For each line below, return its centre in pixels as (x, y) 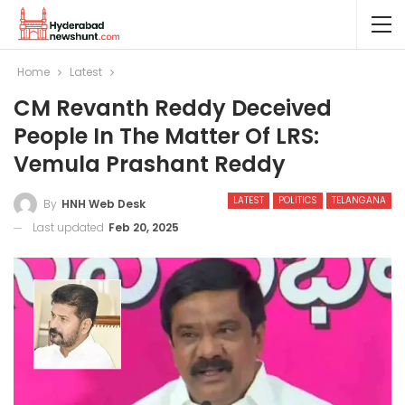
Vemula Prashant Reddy (150, 164)
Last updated (70, 227)
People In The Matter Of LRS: (166, 136)
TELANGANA (359, 200)
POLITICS (298, 200)
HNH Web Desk (104, 203)
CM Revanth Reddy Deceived (173, 108)
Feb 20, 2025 (144, 227)
